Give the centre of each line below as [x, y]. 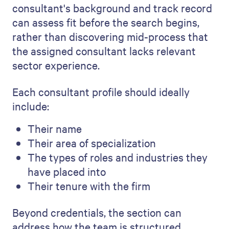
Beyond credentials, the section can [97, 212]
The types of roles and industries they [118, 157]
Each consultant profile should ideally [101, 91]
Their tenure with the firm [89, 186]
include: [31, 106]
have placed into [67, 171]
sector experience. [56, 65]
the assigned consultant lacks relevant [104, 51]
